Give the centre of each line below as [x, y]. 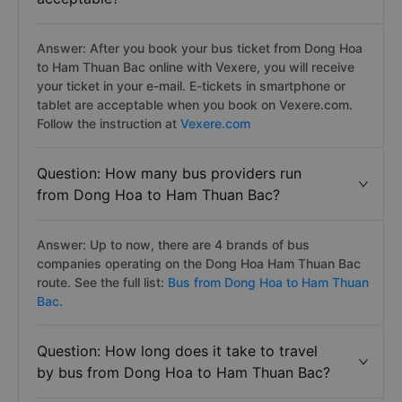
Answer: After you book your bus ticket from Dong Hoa [200, 48]
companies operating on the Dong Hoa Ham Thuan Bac [199, 263]
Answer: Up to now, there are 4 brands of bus [173, 245]
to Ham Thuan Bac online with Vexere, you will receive [196, 67]
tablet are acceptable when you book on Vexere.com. [195, 105]
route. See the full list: [102, 282]
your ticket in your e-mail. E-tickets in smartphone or [191, 86]
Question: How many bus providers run [169, 173]
